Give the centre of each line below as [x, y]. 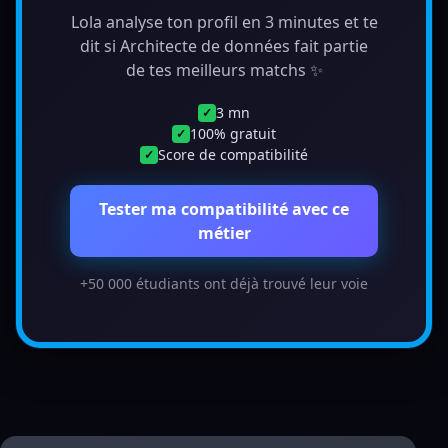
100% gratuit [233, 133]
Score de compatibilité [233, 154]
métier [224, 233]
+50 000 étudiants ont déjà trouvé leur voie [224, 283]
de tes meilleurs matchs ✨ [224, 70]
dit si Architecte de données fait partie [224, 46]
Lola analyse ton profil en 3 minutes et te [224, 22]
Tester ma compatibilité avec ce [224, 209]
